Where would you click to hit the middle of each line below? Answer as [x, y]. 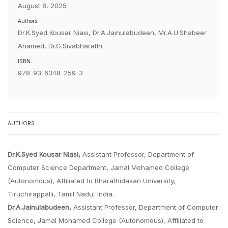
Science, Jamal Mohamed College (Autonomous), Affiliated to [106, 220]
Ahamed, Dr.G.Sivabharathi [60, 46]
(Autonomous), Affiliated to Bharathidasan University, [92, 181]
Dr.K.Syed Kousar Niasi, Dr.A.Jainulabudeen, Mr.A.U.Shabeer [112, 33]
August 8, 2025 [42, 6]
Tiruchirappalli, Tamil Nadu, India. [61, 194]
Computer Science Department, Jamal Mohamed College [98, 167]
